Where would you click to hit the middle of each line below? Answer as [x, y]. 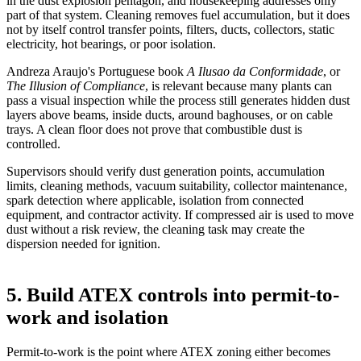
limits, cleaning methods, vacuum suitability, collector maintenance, [177, 185]
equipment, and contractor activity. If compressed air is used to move [180, 214]
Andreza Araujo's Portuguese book [97, 71]
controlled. [33, 143]
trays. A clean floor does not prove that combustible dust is [154, 129]
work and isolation [87, 317]
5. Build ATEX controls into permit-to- [173, 294]
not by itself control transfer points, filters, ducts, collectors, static [170, 29]
